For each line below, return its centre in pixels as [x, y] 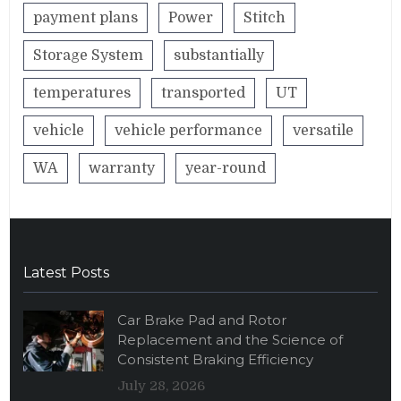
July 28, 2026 [162, 385]
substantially [219, 55]
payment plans [86, 17]
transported [204, 93]
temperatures [82, 93]
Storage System [89, 55]
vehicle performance [189, 130]
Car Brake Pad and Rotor [202, 320]
